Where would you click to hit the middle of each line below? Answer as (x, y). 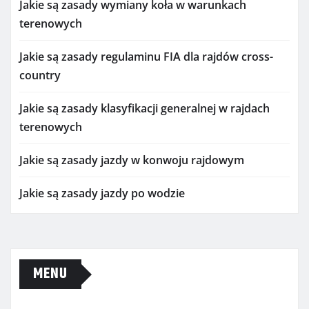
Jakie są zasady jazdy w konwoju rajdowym (132, 160)
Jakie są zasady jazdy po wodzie (102, 193)
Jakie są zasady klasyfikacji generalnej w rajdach (144, 109)
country (40, 76)
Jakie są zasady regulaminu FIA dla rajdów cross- (146, 57)
